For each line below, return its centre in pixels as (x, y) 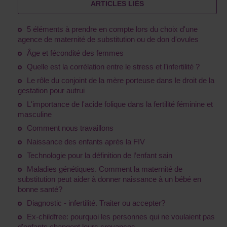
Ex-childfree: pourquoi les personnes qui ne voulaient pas (121, 217)
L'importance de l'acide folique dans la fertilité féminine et (120, 104)
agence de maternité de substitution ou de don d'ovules (108, 40)
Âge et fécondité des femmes (75, 53)
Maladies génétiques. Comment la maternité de (105, 169)
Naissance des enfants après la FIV (86, 142)
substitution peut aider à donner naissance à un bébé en (109, 179)
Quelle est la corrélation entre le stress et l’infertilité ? (113, 67)
